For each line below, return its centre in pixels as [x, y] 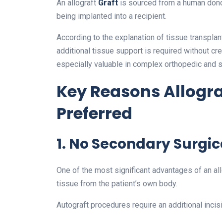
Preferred [94, 113]
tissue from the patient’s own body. [117, 184]
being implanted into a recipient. [111, 16]
